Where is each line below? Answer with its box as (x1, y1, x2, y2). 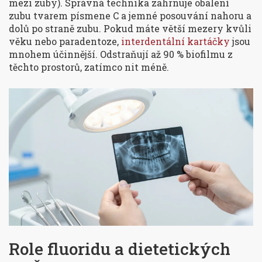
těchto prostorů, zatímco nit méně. (9, 61, 169, 74)
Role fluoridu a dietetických (9, 238, 230, 260)
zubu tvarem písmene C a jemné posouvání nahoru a (9, 9, 251, 22)
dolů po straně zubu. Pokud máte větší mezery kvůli (9, 22, 251, 35)
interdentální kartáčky (121, 35, 230, 48)
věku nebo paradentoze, (9, 35, 121, 48)
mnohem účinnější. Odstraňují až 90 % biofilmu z (9, 48, 233, 61)
